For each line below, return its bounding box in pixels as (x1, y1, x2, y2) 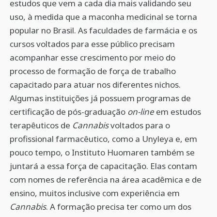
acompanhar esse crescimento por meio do (10, 52, 175, 63)
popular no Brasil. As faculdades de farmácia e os (10, 25, 197, 36)
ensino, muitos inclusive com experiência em (10, 187, 180, 199)
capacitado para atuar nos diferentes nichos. (10, 79, 181, 90)
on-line (127, 106, 154, 117)
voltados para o (108, 120, 170, 131)
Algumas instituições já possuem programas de (10, 93, 191, 104)
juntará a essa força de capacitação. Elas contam (10, 160, 197, 171)
